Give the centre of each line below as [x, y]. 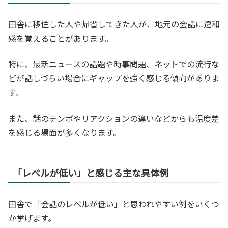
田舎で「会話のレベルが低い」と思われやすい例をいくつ [114, 203]
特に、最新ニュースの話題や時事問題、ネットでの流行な [114, 64]
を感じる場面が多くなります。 [65, 132]
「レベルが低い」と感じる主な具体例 [91, 172]
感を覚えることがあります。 [61, 38]
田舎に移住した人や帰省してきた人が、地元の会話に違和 [114, 24]
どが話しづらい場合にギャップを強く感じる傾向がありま [114, 78]
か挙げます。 [32, 218]
